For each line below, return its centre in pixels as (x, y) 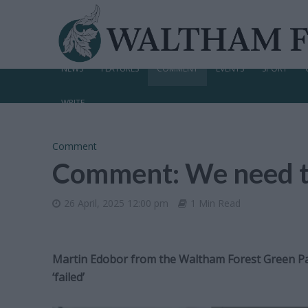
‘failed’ (68, 277)
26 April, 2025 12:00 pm (116, 203)
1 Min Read (215, 203)
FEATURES (120, 68)
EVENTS (230, 68)
